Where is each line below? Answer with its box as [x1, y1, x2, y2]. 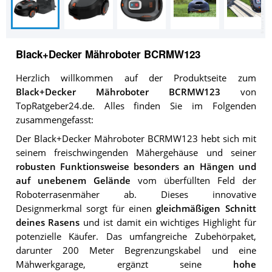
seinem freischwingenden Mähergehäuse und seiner [15, 146, 256, 158]
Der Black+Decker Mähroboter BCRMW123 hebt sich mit [15, 132, 256, 144]
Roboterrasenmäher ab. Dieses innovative [15, 188, 256, 200]
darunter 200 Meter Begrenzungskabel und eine [15, 244, 256, 256]
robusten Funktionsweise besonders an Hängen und [15, 160, 256, 172]
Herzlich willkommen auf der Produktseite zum [15, 72, 256, 84]
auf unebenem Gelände [15, 174, 131, 186]
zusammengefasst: [15, 114, 93, 126]
